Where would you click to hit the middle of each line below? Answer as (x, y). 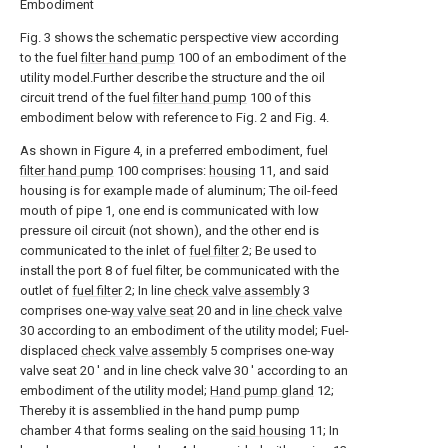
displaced (50, 350)
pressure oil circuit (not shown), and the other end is (169, 230)
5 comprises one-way (270, 350)
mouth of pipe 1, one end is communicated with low (169, 210)
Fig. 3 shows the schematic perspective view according (179, 37)
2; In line (148, 290)
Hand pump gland (262, 390)
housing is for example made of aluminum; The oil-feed (179, 190)
